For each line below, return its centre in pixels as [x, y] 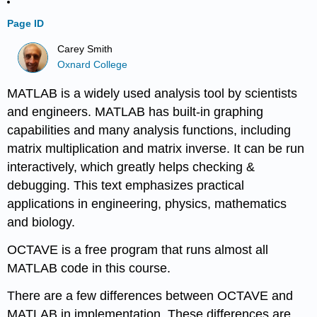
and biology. [41, 222]
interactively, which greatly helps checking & [131, 167]
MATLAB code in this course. [89, 268]
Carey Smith [85, 49]
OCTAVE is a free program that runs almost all [138, 249]
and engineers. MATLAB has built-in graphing [136, 111]
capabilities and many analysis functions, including [149, 130]
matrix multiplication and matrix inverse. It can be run [156, 148]
